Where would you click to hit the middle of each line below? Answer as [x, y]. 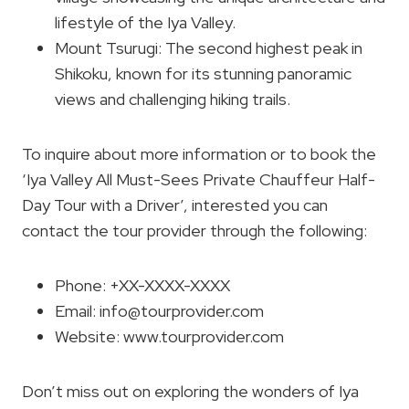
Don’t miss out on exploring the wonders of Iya [190, 391]
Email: [77, 311]
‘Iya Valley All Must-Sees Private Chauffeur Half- [199, 179]
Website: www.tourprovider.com [169, 336]
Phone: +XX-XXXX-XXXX [142, 285]
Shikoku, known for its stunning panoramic [203, 73]
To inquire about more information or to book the [199, 154]
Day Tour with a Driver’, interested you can [175, 205]
